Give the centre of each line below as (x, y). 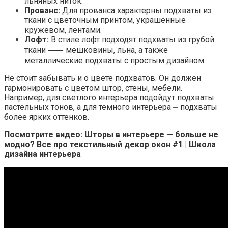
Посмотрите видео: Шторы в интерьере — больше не (111, 134)
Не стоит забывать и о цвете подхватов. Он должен (103, 78)
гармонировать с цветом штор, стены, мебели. (93, 88)
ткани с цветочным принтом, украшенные (105, 20)
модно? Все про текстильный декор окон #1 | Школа (110, 144)
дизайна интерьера (42, 154)
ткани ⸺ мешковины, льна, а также (96, 50)
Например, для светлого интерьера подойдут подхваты (109, 97)
